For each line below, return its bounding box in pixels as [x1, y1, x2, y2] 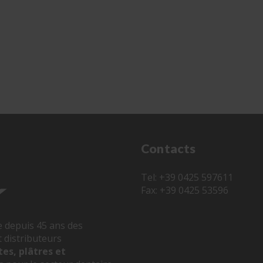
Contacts [141, 141, 196, 157]
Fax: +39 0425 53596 [141, 183, 228, 197]
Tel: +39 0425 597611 [141, 170, 233, 184]
